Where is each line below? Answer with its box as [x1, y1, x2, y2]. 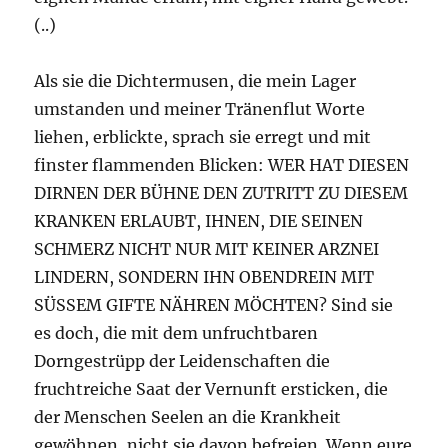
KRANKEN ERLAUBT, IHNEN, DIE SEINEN [34, 211, 364, 232]
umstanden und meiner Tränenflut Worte [34, 99, 366, 120]
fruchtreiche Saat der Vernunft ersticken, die [34, 379, 389, 400]
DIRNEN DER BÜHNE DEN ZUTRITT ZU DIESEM [34, 183, 409, 204]
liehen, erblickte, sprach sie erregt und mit [34, 127, 372, 148]
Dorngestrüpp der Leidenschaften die [34, 351, 331, 372]
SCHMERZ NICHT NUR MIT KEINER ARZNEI [34, 239, 380, 260]
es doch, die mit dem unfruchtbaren [34, 323, 319, 344]
